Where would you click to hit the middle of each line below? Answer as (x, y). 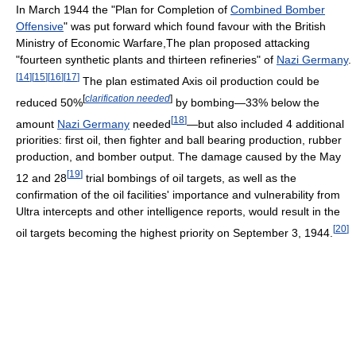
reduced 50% (49, 102)
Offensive (40, 27)
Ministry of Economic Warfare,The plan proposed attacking (163, 43)
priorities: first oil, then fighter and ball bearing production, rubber (179, 140)
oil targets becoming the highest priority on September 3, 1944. (174, 232)
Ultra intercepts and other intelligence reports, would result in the (178, 211)
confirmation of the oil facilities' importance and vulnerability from (178, 194)
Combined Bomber (278, 10)
